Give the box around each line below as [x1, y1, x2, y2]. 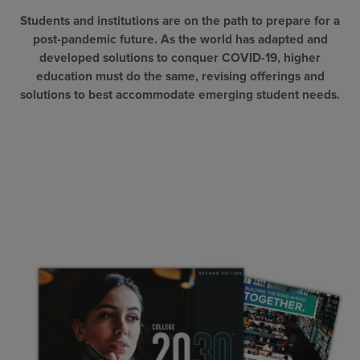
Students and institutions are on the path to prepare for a [20, 14, 340, 30]
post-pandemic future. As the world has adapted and [32, 32, 328, 48]
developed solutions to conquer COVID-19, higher [39, 51, 321, 67]
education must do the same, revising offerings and [35, 69, 325, 85]
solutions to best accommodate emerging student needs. [20, 88, 340, 104]
